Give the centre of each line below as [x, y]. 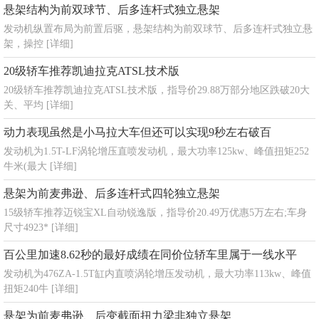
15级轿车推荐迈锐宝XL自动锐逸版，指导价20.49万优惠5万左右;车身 [155, 213]
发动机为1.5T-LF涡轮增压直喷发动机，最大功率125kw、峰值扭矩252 [156, 151]
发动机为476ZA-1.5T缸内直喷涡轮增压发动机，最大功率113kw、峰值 [157, 274]
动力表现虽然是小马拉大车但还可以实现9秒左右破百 [137, 132]
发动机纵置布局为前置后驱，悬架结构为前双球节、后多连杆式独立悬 [158, 29]
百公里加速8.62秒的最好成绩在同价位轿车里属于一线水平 [150, 255]
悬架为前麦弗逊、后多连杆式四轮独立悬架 [112, 193]
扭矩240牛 [27, 289]
